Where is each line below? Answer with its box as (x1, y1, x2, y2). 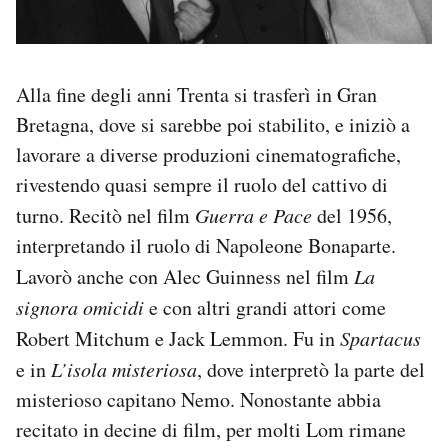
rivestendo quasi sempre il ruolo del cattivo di (16, 171, 388, 199)
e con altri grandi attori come (144, 294, 386, 322)
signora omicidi (16, 294, 144, 321)
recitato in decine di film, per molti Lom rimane (16, 416, 406, 444)
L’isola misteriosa (51, 356, 197, 383)
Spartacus (340, 325, 421, 352)
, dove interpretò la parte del (197, 356, 425, 384)
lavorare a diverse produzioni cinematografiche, (16, 141, 401, 169)
